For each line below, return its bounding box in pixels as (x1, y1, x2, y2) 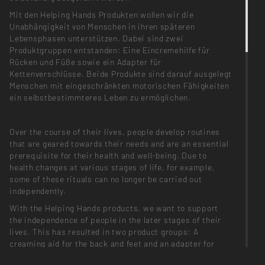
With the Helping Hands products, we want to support (9, 203, 219, 214)
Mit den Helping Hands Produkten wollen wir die (9, 9, 194, 20)
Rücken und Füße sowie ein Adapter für (9, 56, 161, 67)
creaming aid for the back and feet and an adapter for (9, 238, 215, 249)
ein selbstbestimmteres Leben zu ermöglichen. (9, 92, 191, 102)
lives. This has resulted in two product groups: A (9, 227, 199, 237)
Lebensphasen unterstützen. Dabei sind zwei (9, 33, 184, 43)
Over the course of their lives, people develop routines (9, 127, 221, 137)
